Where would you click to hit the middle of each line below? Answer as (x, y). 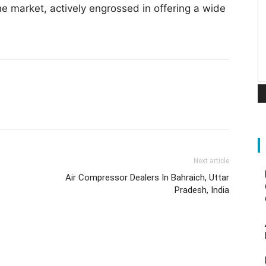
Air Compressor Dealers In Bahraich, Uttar (147, 178)
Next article (211, 161)
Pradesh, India (202, 190)
